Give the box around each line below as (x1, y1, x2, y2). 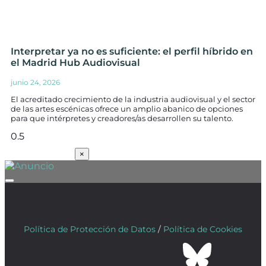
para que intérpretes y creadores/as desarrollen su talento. (11, 113, 233, 123)
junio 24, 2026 (11, 78, 60, 87)
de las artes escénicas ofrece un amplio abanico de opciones (11, 104, 243, 113)
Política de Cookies (163, 224, 242, 235)
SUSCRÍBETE (8, 148, 69, 159)
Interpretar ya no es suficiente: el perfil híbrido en (11, 46, 253, 57)
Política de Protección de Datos (24, 224, 156, 235)
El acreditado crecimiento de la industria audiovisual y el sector (11, 94, 255, 104)
